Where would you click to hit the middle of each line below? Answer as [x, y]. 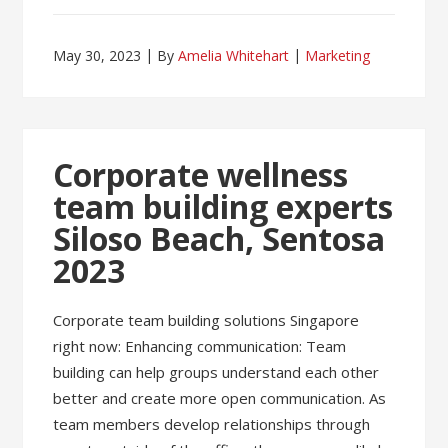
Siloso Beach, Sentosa [219, 238]
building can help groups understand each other [216, 371]
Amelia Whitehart [234, 55]
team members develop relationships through [212, 423]
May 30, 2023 [97, 55]
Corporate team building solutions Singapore [206, 319]
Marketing [338, 55]
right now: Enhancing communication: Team [200, 345]
